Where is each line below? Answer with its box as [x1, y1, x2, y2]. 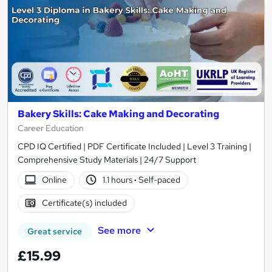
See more [97, 223, 141, 237]
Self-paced [137, 174, 181, 186]
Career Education [18, 122, 84, 134]
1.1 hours [103, 174, 135, 186]
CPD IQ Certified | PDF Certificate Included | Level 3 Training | [18, 140, 251, 152]
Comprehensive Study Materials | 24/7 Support [18, 154, 196, 165]
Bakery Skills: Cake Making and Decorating [18, 107, 219, 120]
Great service [27, 225, 82, 237]
